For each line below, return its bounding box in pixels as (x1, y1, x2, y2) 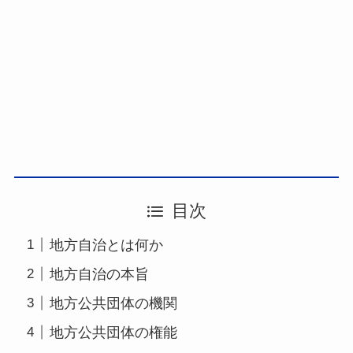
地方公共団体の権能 (49, 324, 177, 340)
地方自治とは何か (49, 236, 163, 253)
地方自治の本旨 (49, 266, 149, 282)
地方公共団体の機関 (49, 295, 177, 311)
